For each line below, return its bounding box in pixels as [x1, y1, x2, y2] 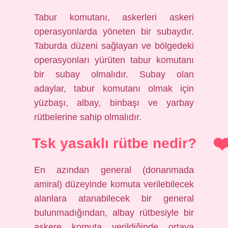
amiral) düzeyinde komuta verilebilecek [34, 179, 194, 189]
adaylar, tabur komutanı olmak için [34, 83, 194, 94]
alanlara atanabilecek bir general [34, 193, 194, 204]
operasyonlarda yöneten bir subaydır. [34, 26, 194, 37]
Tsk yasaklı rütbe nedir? [32, 135, 196, 151]
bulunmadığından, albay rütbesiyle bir [34, 208, 194, 218]
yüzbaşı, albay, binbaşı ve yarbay [34, 98, 194, 108]
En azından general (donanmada [34, 165, 194, 175]
